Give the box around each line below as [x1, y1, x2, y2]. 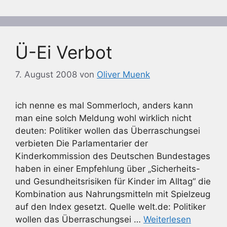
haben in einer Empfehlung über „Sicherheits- [15, 164, 200, 174]
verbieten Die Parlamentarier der [15, 138, 148, 148]
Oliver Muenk [97, 69, 150, 80]
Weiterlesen [143, 214, 191, 224]
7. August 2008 [15, 69, 77, 80]
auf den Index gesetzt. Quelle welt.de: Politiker [15, 202, 206, 212]
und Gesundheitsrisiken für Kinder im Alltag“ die [15, 176, 211, 186]
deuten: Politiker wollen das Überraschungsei [15, 126, 200, 136]
